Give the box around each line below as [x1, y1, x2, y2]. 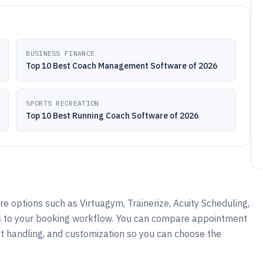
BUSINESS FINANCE [26, 49, 95, 58]
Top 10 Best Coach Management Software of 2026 [26, 60, 218, 71]
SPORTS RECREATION [26, 99, 99, 107]
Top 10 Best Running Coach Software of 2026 [26, 110, 199, 121]
